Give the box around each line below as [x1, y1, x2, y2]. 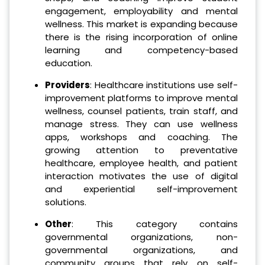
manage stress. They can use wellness [44, 118, 238, 131]
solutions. [44, 196, 86, 209]
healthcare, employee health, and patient [44, 157, 238, 170]
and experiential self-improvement [44, 183, 238, 196]
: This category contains [71, 217, 238, 230]
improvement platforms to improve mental [44, 92, 238, 105]
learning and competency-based [44, 44, 238, 57]
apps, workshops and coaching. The [44, 131, 238, 144]
